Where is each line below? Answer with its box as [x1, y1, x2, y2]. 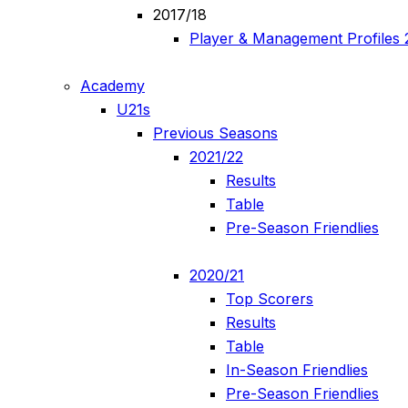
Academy [80, 76, 145, 96]
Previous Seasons [153, 124, 278, 143]
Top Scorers [226, 290, 313, 309]
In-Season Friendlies [226, 361, 368, 380]
